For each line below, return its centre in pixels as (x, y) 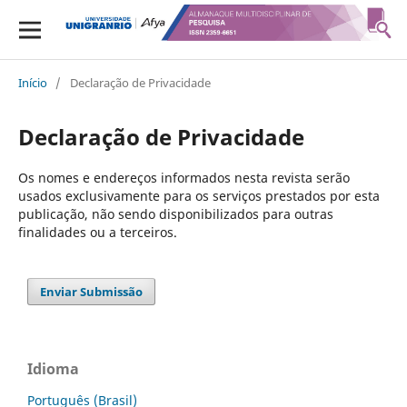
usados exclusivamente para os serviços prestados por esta (199, 195)
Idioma (53, 368)
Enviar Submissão (92, 291)
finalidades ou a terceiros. (97, 232)
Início (32, 82)
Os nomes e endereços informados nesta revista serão (184, 177)
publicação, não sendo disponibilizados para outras (175, 213)
